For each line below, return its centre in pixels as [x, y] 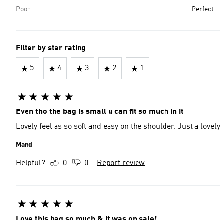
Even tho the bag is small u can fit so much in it [100, 112]
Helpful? [30, 163]
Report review [121, 163]
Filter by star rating [51, 48]
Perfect [203, 9]
